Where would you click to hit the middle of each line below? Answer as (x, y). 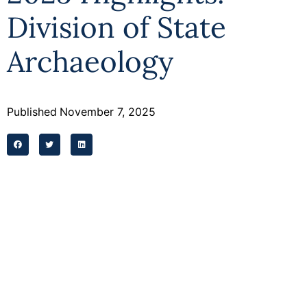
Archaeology (90, 62)
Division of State (116, 27)
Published (32, 112)
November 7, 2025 (108, 112)
